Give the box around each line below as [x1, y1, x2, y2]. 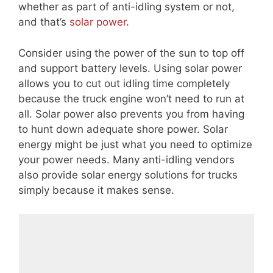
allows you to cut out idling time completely [18, 77, 230, 90]
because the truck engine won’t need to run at [18, 92, 244, 105]
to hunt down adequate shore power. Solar [18, 122, 228, 135]
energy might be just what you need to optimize [18, 138, 252, 151]
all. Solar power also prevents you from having [18, 107, 244, 120]
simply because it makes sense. [18, 183, 174, 196]
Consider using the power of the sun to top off [18, 46, 244, 59]
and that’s [18, 16, 69, 28]
